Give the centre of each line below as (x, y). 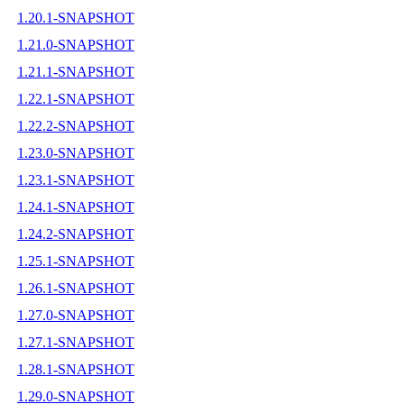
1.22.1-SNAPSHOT (76, 98)
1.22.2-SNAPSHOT (76, 125)
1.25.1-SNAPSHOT (76, 261)
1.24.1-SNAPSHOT (76, 207)
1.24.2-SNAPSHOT (76, 234)
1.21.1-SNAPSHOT (76, 71)
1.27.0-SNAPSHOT (76, 315)
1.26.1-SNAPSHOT (76, 288)
